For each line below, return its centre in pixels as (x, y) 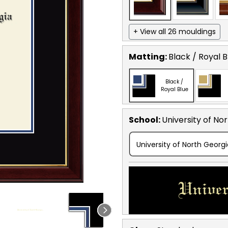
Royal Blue (174, 89)
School (144, 120)
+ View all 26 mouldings (175, 31)
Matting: (149, 56)
